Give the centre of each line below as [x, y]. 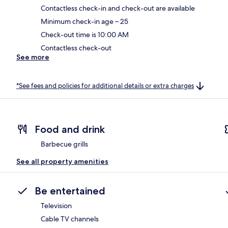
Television [56, 206]
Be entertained [70, 191]
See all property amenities [62, 162]
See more [33, 57]
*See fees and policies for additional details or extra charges [105, 85]
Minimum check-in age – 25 [84, 21]
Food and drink [70, 130]
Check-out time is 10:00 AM [85, 34]
